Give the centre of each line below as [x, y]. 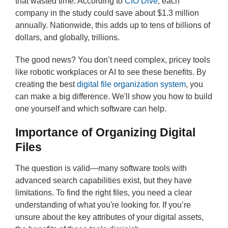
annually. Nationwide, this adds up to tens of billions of [113, 25]
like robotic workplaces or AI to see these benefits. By [111, 72]
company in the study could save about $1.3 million [107, 13]
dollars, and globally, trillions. [67, 37]
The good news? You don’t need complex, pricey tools [113, 60]
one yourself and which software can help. [91, 109]
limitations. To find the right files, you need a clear [104, 193]
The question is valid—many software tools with [101, 168]
